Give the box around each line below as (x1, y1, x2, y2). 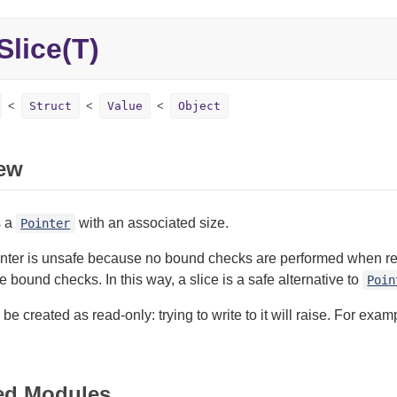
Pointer (20, 216, 71, 230)
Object (177, 99, 221, 113)
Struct (28, 99, 72, 113)
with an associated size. (74, 215, 229, 230)
